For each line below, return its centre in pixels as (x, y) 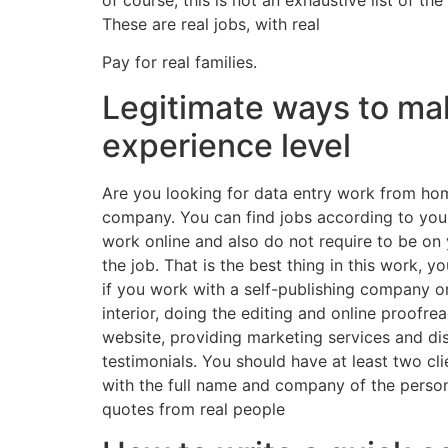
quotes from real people (193, 408)
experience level (226, 145)
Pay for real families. (179, 62)
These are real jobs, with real (211, 23)
